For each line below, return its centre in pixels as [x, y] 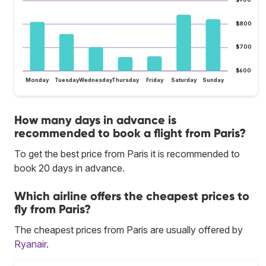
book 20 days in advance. [69, 168]
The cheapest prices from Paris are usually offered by [129, 229]
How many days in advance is [95, 120]
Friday [155, 80]
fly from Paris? [53, 209]
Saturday [184, 80]
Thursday [125, 80]
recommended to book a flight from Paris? [130, 133]
